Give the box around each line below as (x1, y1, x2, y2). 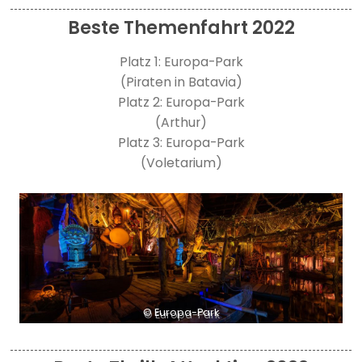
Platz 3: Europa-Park (117, 133, 245, 153)
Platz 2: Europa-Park (117, 93, 245, 112)
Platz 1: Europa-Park (119, 53, 243, 72)
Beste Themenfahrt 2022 (67, 15, 295, 40)
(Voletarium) (140, 154, 222, 173)
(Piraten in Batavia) (120, 73, 242, 92)
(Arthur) (155, 113, 207, 133)
